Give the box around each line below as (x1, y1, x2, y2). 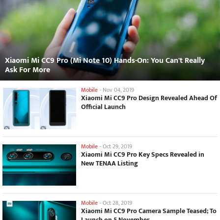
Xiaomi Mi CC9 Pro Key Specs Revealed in (81, 149, 204, 161)
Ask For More (5, 63, 50, 77)
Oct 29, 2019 (103, 141, 132, 152)
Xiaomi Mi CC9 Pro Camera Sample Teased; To (81, 205, 217, 217)
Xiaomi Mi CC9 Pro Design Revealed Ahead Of (81, 92, 217, 104)
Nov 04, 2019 (103, 84, 134, 95)
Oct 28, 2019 (103, 198, 132, 208)
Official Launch (81, 101, 126, 112)
